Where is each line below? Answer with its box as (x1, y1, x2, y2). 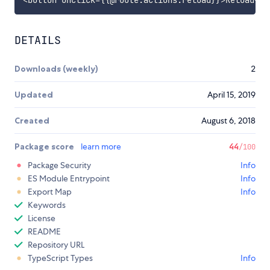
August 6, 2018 (201, 115, 256, 127)
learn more (81, 141, 121, 152)
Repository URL (28, 239, 84, 251)
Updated (14, 89, 53, 101)
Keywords (28, 199, 66, 211)
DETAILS (14, 33, 61, 48)
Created (14, 115, 49, 127)
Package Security (28, 160, 91, 171)
